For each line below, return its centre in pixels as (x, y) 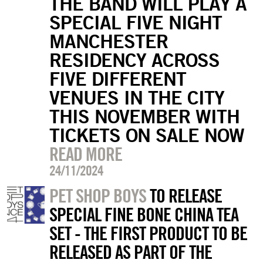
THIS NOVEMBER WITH (144, 116)
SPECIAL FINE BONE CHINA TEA (144, 214)
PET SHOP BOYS (97, 195)
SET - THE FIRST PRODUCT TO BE (148, 233)
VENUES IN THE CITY (136, 97)
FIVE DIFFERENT (117, 78)
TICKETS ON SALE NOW (146, 134)
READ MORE (85, 154)
